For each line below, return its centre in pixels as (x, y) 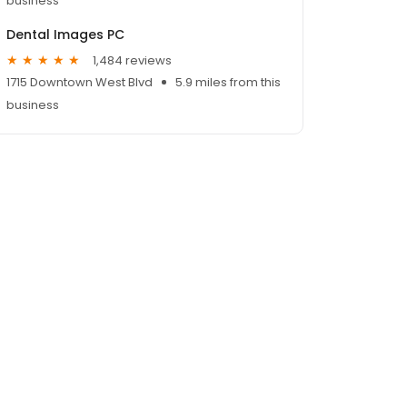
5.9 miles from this (228, 83)
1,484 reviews (132, 60)
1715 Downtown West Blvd (79, 83)
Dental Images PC (65, 35)
